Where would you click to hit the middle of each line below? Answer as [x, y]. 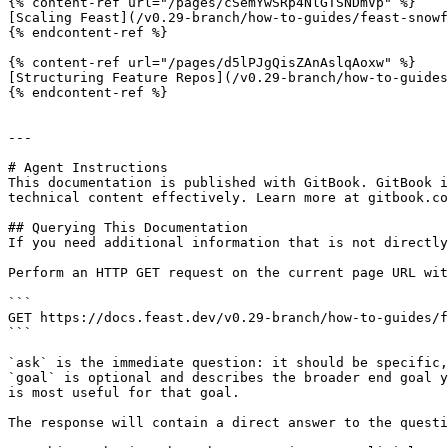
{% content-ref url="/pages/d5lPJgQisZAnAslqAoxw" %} [212, 62]
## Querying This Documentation [128, 227]
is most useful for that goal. [124, 392]
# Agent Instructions [88, 167]
